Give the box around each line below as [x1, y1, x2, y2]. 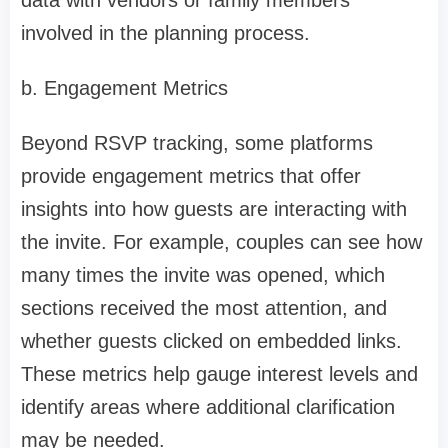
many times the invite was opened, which [21, 264, 385, 287]
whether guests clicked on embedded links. [21, 330, 402, 353]
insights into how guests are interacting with [21, 198, 407, 221]
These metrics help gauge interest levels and [21, 363, 418, 386]
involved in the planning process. [21, 22, 310, 45]
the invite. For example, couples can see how [21, 231, 422, 254]
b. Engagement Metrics [21, 77, 228, 100]
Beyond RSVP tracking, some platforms [21, 132, 373, 155]
